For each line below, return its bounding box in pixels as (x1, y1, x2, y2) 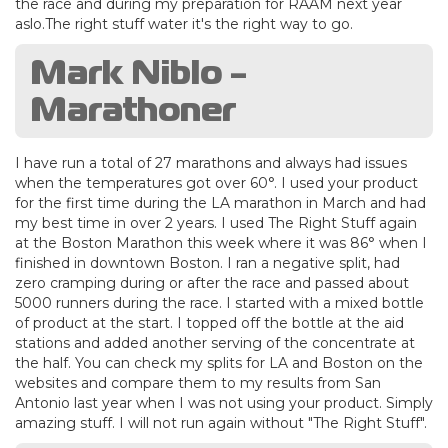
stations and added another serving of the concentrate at (15, 333, 415, 352)
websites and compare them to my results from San (15, 373, 381, 392)
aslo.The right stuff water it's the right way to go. (15, 14, 353, 33)
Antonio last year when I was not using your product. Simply (15, 393, 433, 412)
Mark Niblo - (30, 46, 247, 97)
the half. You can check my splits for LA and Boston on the (15, 353, 423, 372)
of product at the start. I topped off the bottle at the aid (15, 313, 404, 332)
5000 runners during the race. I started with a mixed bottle (15, 293, 424, 312)
